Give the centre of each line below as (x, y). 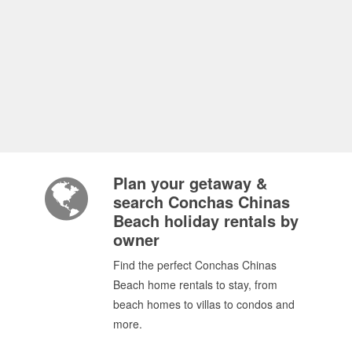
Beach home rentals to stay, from (195, 284)
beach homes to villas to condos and (204, 304)
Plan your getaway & (190, 182)
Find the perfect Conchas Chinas (195, 264)
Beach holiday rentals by (206, 220)
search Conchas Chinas (202, 201)
